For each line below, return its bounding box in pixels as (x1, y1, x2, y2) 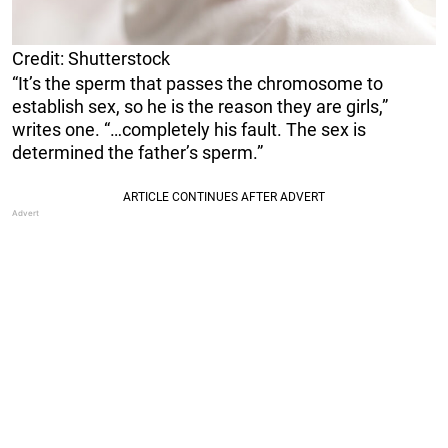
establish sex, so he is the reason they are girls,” (12, 95, 388, 117)
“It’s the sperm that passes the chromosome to (12, 72, 383, 94)
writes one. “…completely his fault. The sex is (12, 118, 366, 140)
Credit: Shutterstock (12, 47, 170, 69)
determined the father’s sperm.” (12, 141, 263, 163)
